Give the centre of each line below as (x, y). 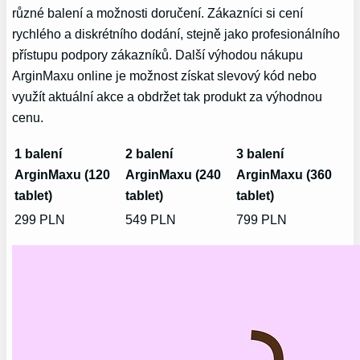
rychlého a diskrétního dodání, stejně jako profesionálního (176, 33)
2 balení (149, 153)
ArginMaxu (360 (284, 174)
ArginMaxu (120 (63, 174)
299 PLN (40, 219)
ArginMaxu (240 (174, 174)
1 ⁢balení (39, 153)
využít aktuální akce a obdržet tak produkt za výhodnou (168, 96)
